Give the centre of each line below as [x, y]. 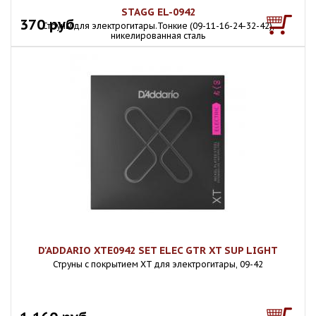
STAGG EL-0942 [158, 12]
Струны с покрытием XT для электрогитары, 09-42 [158, 264]
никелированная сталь [158, 36]
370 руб [47, 24]
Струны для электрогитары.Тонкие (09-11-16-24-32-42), [158, 26]
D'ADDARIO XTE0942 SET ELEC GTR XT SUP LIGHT [158, 250]
